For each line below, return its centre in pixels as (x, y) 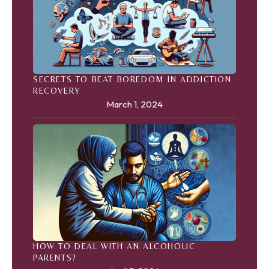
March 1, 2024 (134, 104)
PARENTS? (55, 257)
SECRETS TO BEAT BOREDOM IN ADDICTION (132, 80)
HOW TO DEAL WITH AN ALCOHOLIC (114, 246)
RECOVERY (57, 91)
